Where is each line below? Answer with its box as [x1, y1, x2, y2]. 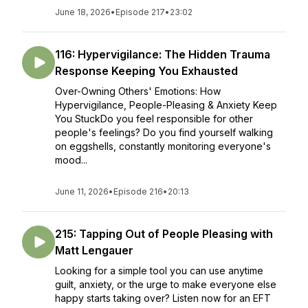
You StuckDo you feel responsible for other [55, 113, 253, 124]
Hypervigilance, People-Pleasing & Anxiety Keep [55, 99, 277, 111]
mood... [55, 154, 87, 166]
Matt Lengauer [55, 243, 133, 257]
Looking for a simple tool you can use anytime [55, 265, 263, 276]
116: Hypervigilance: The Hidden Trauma [55, 47, 270, 61]
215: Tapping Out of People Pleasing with [55, 227, 273, 241]
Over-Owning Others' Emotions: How [55, 85, 221, 97]
